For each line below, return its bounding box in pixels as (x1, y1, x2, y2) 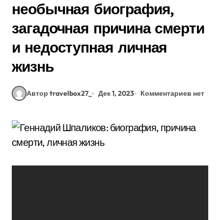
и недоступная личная (12, 38, 167, 56)
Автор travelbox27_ (27, 88, 92, 98)
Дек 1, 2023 (98, 88, 134, 98)
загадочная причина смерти (12, 19, 204, 37)
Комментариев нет (140, 88, 204, 98)
